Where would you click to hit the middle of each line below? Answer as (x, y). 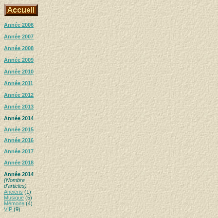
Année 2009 (19, 60)
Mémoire (14, 203)
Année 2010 (19, 72)
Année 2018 (19, 162)
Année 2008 (19, 48)
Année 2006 (19, 25)
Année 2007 (19, 36)
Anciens (13, 191)
